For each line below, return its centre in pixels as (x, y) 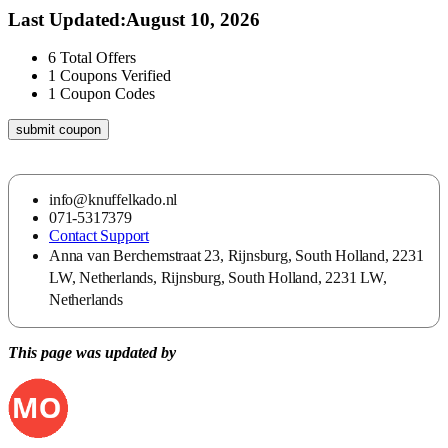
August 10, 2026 (193, 19)
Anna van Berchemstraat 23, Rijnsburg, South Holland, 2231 (236, 256)
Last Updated (64, 19)
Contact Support (99, 236)
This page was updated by (92, 353)
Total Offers (98, 58)
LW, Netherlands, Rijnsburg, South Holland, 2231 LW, (218, 278)
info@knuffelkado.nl (113, 200)
